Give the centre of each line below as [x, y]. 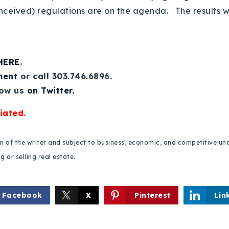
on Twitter [49, 90]
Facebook [22, 195]
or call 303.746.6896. [66, 76]
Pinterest [153, 195]
